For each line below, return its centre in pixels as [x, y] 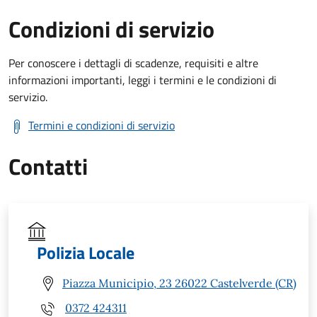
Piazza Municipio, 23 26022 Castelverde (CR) [179, 283]
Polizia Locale [86, 252]
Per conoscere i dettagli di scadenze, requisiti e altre [133, 63]
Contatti [48, 166]
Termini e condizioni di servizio [102, 125]
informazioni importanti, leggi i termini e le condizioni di [143, 80]
